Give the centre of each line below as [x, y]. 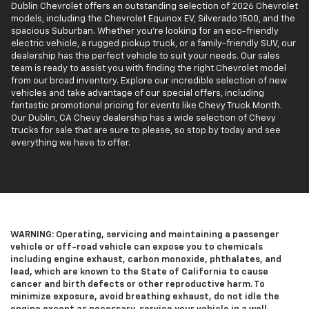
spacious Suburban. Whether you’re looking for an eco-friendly [145, 31]
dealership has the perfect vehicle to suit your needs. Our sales [146, 56]
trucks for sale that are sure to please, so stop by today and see [146, 130]
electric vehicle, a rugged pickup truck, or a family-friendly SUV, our [153, 43]
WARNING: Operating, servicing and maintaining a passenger [145, 235]
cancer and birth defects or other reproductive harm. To [138, 284]
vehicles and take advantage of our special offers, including [138, 93]
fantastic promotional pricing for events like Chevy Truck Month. [147, 106]
